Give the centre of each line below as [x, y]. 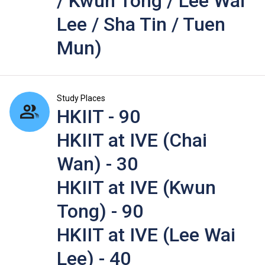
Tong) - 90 [100, 211]
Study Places [81, 98]
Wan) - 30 [97, 164]
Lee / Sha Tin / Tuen [141, 25]
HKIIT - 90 [98, 117]
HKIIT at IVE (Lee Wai [146, 235]
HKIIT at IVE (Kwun [136, 188]
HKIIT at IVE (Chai [132, 140]
